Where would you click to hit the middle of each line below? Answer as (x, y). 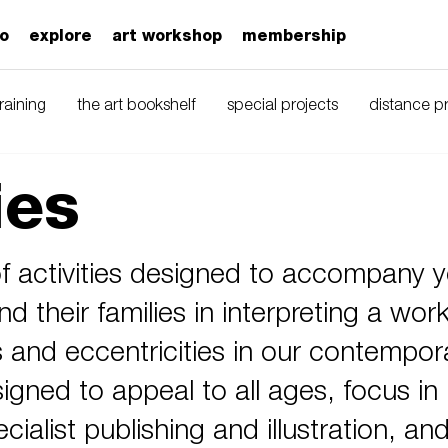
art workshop (167, 35)
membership (294, 35)
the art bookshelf (136, 106)
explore (60, 35)
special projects (282, 106)
